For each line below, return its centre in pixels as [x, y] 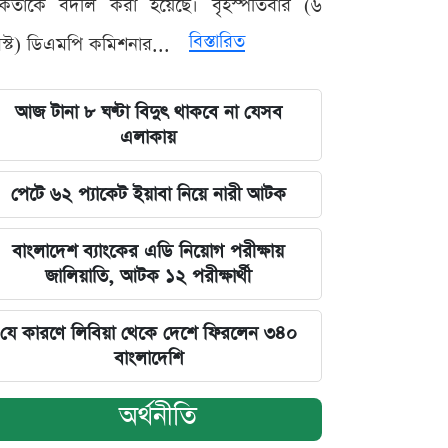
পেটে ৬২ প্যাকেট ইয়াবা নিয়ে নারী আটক [148, 195]
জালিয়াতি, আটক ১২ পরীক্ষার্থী [148, 277]
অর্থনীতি [158, 417]
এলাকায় [148, 138]
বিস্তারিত [217, 42]
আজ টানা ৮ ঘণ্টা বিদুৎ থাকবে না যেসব [148, 113]
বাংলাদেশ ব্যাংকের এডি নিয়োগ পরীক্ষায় [148, 252]
